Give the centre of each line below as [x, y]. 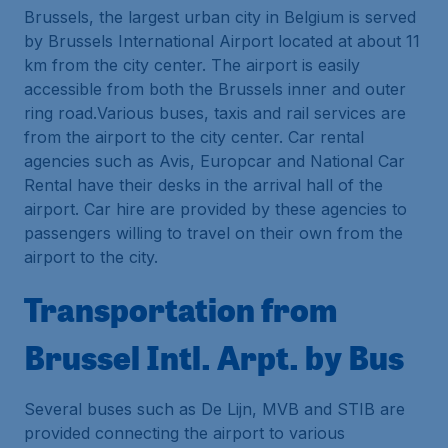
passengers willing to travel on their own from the [213, 233]
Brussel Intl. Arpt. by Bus [214, 357]
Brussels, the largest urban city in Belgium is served [220, 17]
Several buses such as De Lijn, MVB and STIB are [214, 409]
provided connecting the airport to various [184, 433]
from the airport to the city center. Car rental [194, 137]
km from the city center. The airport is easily [192, 65]
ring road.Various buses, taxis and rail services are [215, 113]
